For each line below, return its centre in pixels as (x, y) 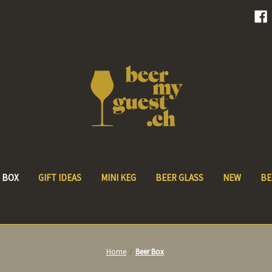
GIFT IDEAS (59, 177)
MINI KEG (118, 177)
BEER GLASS (179, 177)
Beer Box (149, 251)
